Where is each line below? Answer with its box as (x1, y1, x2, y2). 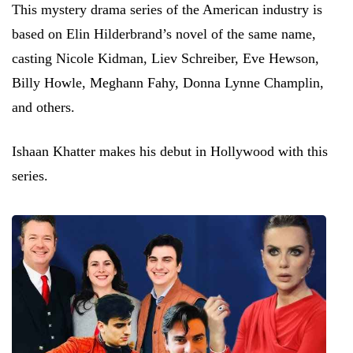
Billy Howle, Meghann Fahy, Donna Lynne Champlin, (12, 74, 324, 91)
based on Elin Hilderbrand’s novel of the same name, (12, 25, 316, 42)
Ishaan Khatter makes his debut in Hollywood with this (12, 143, 328, 159)
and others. (12, 98, 75, 115)
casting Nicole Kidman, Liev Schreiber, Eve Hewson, (12, 50, 319, 66)
